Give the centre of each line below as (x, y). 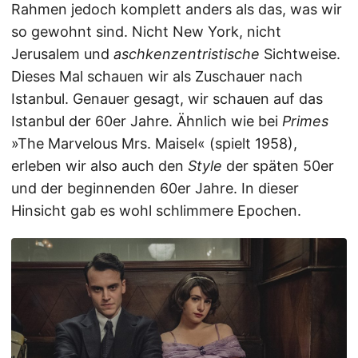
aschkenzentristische (187, 54)
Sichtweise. (300, 54)
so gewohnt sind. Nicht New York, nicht (146, 32)
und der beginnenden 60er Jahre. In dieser (155, 188)
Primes (305, 121)
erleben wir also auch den (99, 166)
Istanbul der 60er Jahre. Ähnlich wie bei (147, 121)
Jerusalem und (62, 54)
